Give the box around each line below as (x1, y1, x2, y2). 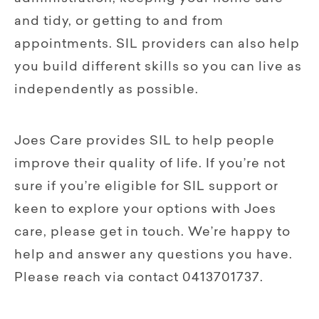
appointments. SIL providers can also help (14, 38, 300, 51)
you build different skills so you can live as (14, 61, 302, 74)
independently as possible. (14, 83, 199, 97)
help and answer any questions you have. (14, 249, 293, 262)
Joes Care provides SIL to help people (14, 135, 275, 148)
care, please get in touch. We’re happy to (14, 226, 291, 239)
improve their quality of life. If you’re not (14, 157, 286, 171)
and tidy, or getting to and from (14, 15, 224, 28)
